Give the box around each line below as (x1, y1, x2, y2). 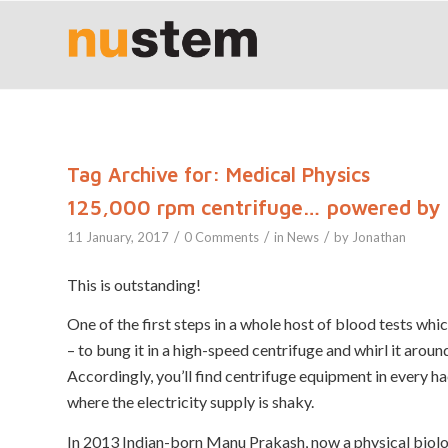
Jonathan (352, 229, 406, 245)
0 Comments (184, 229, 259, 245)
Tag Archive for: (67, 163, 226, 186)
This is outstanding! (67, 274, 201, 294)
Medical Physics (226, 163, 370, 186)
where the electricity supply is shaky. (67, 392, 314, 412)
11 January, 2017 (67, 229, 169, 245)
